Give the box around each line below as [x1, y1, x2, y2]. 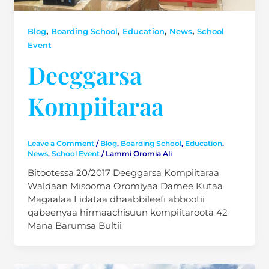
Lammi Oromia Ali [105, 149, 172, 158]
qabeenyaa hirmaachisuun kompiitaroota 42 [27, 206, 228, 218]
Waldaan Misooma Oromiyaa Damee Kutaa [27, 180, 223, 192]
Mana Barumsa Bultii [27, 219, 122, 231]
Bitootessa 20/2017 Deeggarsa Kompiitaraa [27, 166, 219, 178]
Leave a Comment [27, 139, 94, 148]
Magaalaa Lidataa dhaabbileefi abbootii [27, 193, 205, 205]
